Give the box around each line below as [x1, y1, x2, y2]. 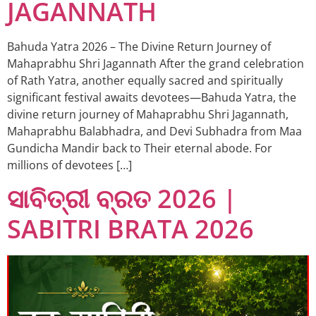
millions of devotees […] [7, 157, 132, 173]
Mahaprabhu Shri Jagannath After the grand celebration [7, 55, 304, 71]
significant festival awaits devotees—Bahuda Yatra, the [7, 89, 296, 105]
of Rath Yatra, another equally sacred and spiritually [7, 72, 283, 88]
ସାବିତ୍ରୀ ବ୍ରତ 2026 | [7, 181, 237, 217]
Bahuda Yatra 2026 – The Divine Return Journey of [7, 38, 271, 54]
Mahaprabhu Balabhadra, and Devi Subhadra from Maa [7, 123, 302, 139]
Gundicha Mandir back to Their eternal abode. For [7, 140, 272, 156]
